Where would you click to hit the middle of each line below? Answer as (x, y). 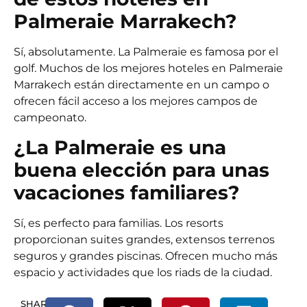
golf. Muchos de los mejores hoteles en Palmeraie (148, 69)
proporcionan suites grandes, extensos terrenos (144, 239)
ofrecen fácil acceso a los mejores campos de (136, 101)
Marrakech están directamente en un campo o (142, 85)
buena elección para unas (142, 170)
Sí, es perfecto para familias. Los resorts (119, 223)
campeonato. (50, 118)
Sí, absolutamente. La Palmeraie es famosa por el (146, 52)
